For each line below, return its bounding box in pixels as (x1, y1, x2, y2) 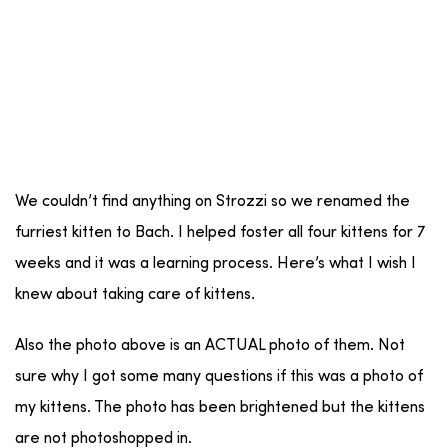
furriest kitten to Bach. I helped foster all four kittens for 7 (15, 224, 425, 241)
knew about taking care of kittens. (15, 286, 255, 303)
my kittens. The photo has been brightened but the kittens (15, 399, 425, 416)
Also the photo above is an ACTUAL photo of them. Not (15, 337, 405, 354)
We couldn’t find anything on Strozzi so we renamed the (15, 193, 410, 210)
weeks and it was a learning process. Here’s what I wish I (15, 255, 416, 272)
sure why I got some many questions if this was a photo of (15, 368, 423, 385)
